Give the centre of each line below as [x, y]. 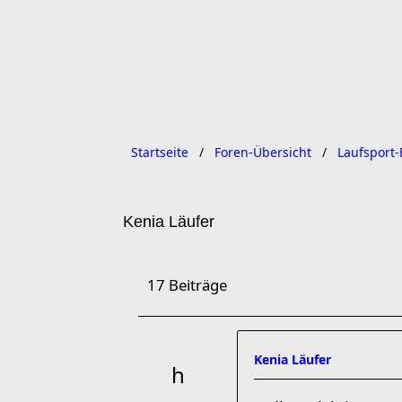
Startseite [160, 152]
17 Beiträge [187, 285]
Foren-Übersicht [263, 152]
